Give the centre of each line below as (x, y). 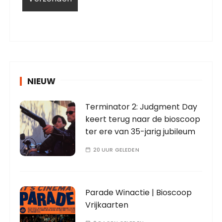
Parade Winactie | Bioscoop (139, 193)
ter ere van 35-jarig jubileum (140, 132)
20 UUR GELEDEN (116, 150)
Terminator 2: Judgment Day (141, 107)
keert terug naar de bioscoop (143, 119)
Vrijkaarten (107, 205)
